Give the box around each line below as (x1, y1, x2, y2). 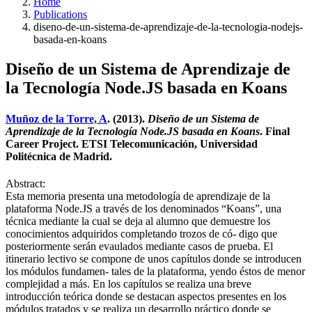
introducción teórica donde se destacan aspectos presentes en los (6, 290, 286, 302)
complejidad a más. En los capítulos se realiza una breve (6, 277, 251, 290)
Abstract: (6, 177, 45, 189)
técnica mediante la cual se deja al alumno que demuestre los (6, 214, 270, 227)
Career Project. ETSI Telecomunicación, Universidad (6, 137, 258, 150)
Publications (33, 8, 87, 21)
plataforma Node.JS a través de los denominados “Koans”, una (6, 202, 281, 214)
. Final (260, 125, 290, 137)
